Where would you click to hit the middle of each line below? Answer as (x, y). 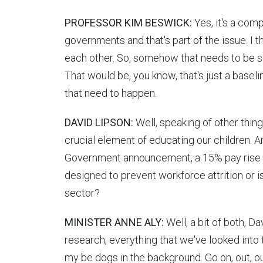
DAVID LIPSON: (99, 123)
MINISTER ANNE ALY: (115, 222)
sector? (82, 193)
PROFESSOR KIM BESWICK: (129, 23)
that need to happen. (110, 93)
